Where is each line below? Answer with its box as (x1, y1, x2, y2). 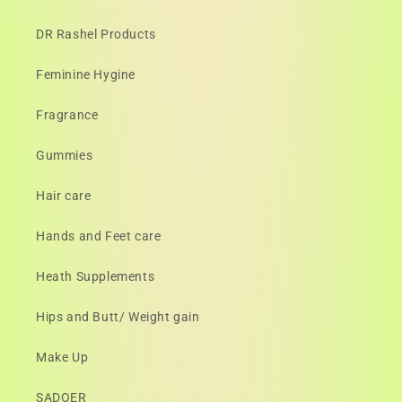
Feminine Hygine (36, 67, 135, 82)
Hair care (36, 188, 92, 203)
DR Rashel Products (36, 27, 156, 41)
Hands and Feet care (36, 229, 162, 243)
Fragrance (36, 108, 99, 122)
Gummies (36, 148, 93, 162)
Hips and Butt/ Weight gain (36, 310, 200, 324)
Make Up (36, 350, 89, 364)
